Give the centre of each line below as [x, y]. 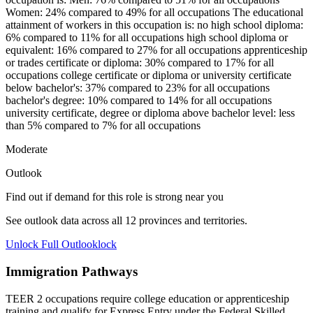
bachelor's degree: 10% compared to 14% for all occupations [139, 101]
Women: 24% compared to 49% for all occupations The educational [154, 13]
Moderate [27, 150]
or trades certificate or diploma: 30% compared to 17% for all [140, 63]
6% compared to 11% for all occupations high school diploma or [147, 38]
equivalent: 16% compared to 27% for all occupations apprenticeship [156, 50]
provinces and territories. [192, 221]
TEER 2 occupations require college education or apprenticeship [147, 298]
